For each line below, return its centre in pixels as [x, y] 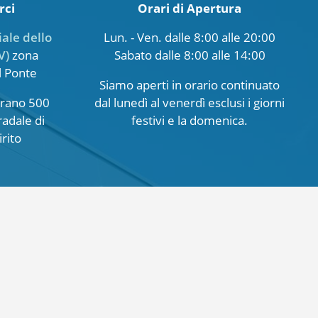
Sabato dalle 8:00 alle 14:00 [190, 55]
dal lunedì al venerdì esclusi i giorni [190, 102]
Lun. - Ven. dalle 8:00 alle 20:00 [190, 37]
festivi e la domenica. [190, 120]
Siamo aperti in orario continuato [190, 84]
